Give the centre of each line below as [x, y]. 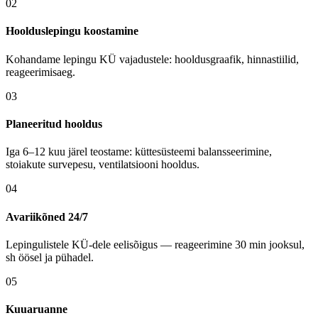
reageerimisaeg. [40, 72]
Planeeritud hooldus [54, 124]
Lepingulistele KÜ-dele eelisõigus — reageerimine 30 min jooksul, [155, 244]
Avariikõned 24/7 [47, 216]
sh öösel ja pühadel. [50, 257]
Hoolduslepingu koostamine [72, 31]
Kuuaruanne [37, 309]
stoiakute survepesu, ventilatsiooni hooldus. [103, 165]
